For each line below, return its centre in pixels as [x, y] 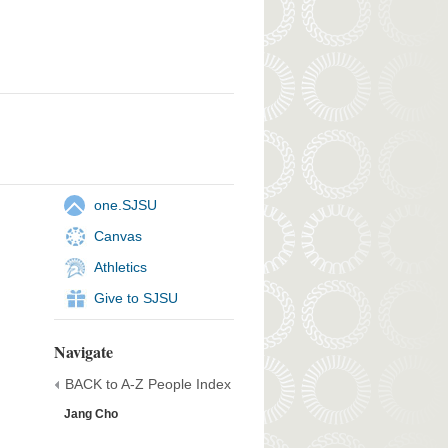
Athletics [120, 266]
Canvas [117, 235]
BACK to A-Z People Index [147, 383]
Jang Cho [90, 413]
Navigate [83, 351]
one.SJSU [125, 204]
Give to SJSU [135, 297]
